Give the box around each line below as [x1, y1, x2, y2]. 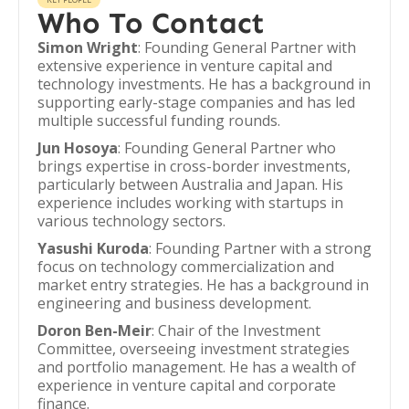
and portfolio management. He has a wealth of [37, 357, 356, 377]
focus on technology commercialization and [37, 257, 334, 277]
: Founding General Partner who [118, 138, 336, 158]
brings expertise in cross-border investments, [37, 156, 351, 176]
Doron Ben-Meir [37, 320, 152, 341]
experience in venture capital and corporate [37, 375, 336, 395]
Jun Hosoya [37, 138, 118, 158]
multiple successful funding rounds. [37, 110, 280, 131]
